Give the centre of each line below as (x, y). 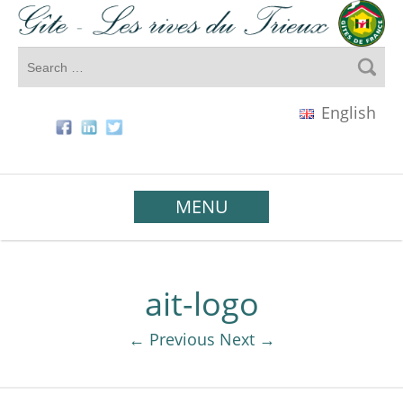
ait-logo (201, 304)
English (346, 112)
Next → (247, 339)
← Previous (171, 339)
